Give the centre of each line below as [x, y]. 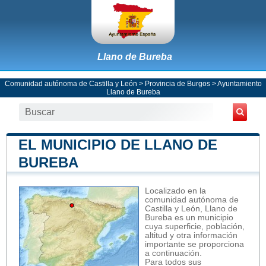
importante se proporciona [194, 244]
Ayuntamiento [239, 83]
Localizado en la [175, 191]
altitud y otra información [191, 235]
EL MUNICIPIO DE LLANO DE [118, 144]
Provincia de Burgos [177, 83]
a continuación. [173, 253]
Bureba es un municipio [189, 217]
